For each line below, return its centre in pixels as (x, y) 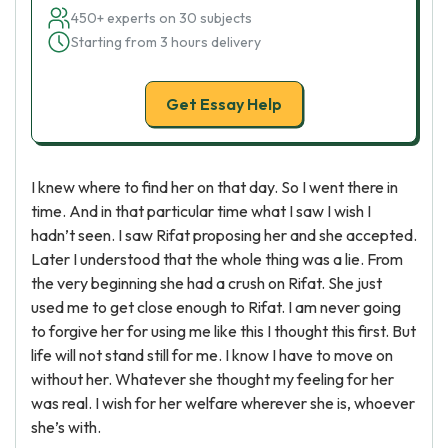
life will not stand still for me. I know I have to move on (212, 355)
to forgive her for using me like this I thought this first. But (223, 331)
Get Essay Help (224, 104)
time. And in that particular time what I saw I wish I (201, 211)
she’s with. (66, 427)
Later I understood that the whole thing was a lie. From (217, 259)
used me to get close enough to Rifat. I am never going (216, 307)
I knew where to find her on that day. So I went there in (214, 187)
